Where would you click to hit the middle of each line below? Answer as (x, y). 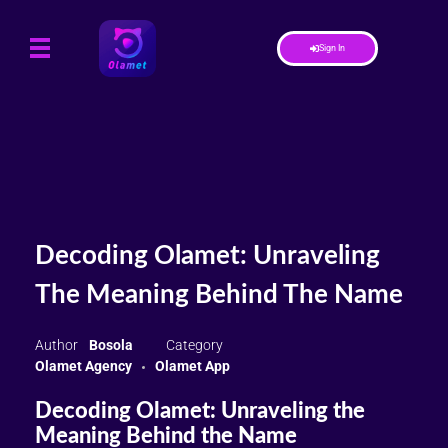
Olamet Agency (83, 366)
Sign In (331, 47)
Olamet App (192, 366)
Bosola (112, 345)
